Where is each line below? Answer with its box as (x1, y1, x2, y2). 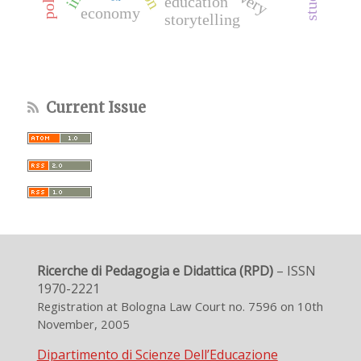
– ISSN (272, 262, 316, 280)
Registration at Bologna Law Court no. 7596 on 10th (36, 298, 323, 315)
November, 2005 (36, 316, 130, 333)
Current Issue (46, 98, 147, 118)
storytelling (164, 10, 240, 28)
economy (81, 3, 141, 22)
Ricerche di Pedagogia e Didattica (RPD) (36, 262, 273, 280)
